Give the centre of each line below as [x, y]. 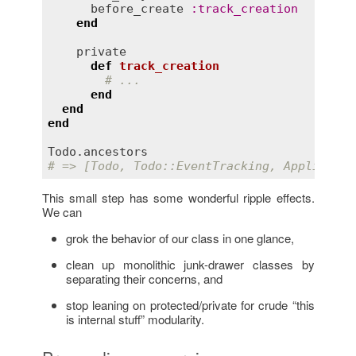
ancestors [116, 151]
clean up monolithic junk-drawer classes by [190, 265]
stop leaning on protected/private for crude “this [190, 305]
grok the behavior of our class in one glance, [180, 238]
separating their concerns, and [144, 279]
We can [62, 212]
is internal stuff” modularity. [135, 319]
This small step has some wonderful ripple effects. [178, 198]
